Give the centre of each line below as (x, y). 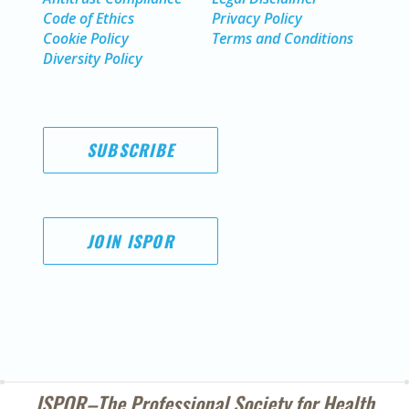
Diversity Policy (93, 58)
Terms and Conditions (283, 38)
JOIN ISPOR (131, 241)
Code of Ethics (89, 18)
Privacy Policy (257, 18)
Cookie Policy (86, 38)
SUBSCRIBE (131, 150)
